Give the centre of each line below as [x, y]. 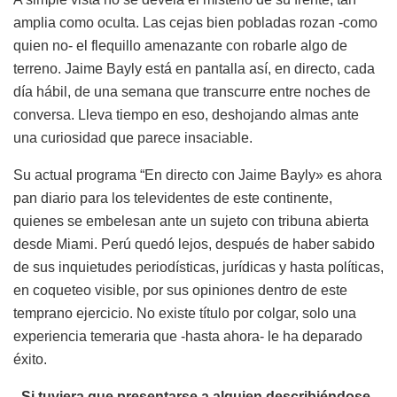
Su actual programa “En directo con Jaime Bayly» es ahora [198, 175]
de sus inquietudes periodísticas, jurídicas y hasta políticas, [198, 267]
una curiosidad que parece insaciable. [133, 137]
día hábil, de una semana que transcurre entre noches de [192, 91]
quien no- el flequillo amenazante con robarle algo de [180, 45]
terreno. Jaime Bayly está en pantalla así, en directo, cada [194, 68]
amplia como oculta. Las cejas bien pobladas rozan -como [195, 22]
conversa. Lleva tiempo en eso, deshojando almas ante [186, 114]
